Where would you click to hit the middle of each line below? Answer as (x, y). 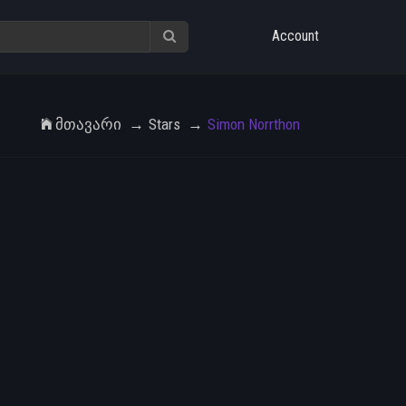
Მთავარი (88, 124)
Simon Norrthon (254, 124)
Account (295, 36)
